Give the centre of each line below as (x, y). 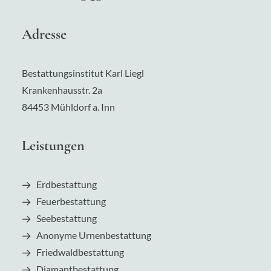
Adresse (44, 34)
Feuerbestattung (71, 201)
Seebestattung (67, 218)
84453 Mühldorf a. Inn (68, 107)
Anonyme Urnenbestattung (94, 235)
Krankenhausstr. (57, 90)
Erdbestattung (67, 184)
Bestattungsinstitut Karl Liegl (83, 73)
